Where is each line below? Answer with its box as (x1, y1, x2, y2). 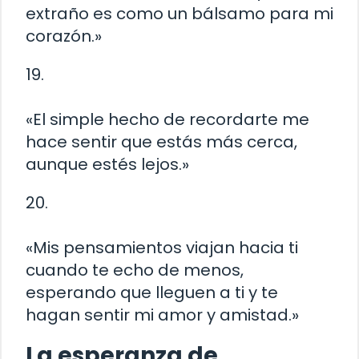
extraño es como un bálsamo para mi (26, 2, 333, 26)
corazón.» (26, 25, 102, 48)
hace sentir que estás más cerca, (26, 131, 297, 154)
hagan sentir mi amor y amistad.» (26, 304, 299, 327)
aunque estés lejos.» (26, 153, 189, 176)
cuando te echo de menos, (26, 259, 244, 282)
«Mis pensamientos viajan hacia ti (26, 236, 298, 260)
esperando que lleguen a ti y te (26, 281, 278, 305)
